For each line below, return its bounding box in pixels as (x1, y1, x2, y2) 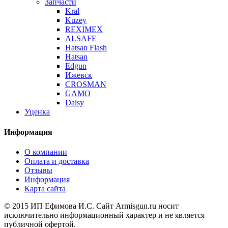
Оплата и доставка (24, 156, 89, 165)
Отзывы (24, 165, 52, 175)
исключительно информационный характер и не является (4, 210, 205, 219)
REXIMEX (65, 25, 103, 34)
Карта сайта (24, 184, 66, 193)
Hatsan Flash (65, 43, 107, 52)
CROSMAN (65, 80, 106, 89)
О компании (24, 147, 67, 156)
